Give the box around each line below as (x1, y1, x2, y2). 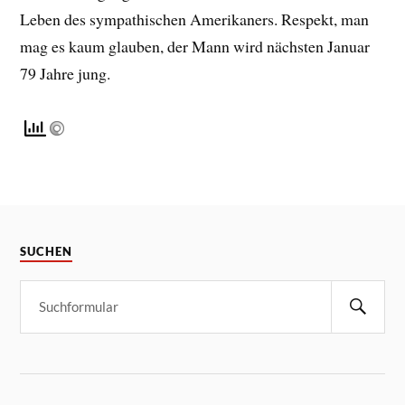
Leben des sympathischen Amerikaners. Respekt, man (20, 7, 370, 30)
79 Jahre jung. (20, 61, 111, 84)
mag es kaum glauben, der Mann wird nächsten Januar (20, 34, 371, 57)
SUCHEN (20, 244, 73, 259)
